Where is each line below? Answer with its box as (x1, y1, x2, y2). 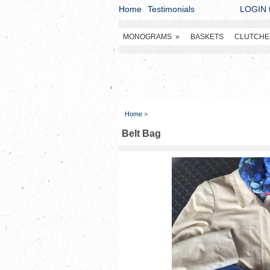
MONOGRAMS (123, 33, 172, 41)
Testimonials (148, 4, 195, 14)
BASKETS (190, 33, 224, 41)
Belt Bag (122, 128, 161, 139)
